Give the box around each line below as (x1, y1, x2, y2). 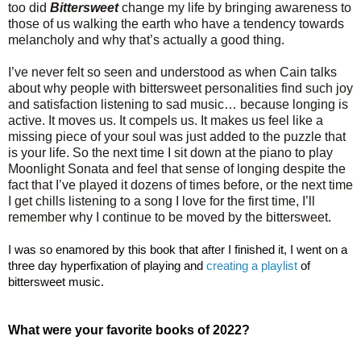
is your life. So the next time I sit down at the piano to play (8, 145, 333, 160)
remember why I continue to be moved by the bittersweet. (8, 210, 331, 224)
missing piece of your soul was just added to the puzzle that (8, 129, 346, 143)
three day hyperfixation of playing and (8, 258, 206, 272)
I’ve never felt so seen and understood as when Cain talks (8, 64, 337, 79)
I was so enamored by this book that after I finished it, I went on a (8, 242, 347, 256)
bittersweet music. (8, 274, 104, 288)
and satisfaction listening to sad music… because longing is (8, 97, 348, 111)
